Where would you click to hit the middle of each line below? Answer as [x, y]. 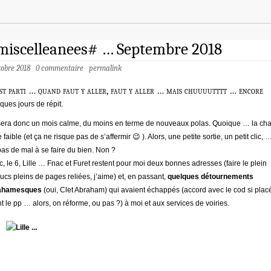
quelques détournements [211, 177]
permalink [105, 68]
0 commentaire [60, 68]
